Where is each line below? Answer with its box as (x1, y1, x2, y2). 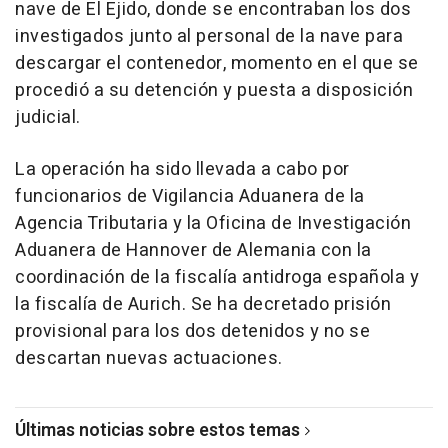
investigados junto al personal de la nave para (15, 23, 403, 51)
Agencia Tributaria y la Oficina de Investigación (15, 210, 411, 238)
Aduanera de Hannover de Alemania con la (15, 237, 372, 265)
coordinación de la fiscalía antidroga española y (15, 264, 419, 292)
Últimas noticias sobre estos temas (15, 417, 300, 445)
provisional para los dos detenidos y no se (15, 318, 370, 346)
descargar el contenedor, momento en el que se (15, 50, 419, 78)
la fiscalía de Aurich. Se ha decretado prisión (15, 291, 391, 319)
